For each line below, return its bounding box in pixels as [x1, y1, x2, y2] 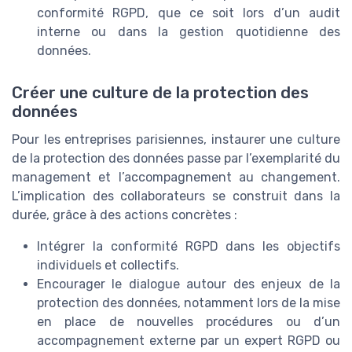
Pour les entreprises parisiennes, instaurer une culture [12, 132, 340, 148]
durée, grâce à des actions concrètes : [12, 207, 237, 223]
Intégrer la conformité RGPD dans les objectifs [37, 239, 340, 255]
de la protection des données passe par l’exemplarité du [12, 151, 340, 167]
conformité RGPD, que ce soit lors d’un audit [37, 5, 340, 20]
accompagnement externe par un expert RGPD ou [37, 333, 340, 349]
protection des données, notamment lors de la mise [37, 295, 340, 311]
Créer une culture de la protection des [12, 83, 309, 103]
